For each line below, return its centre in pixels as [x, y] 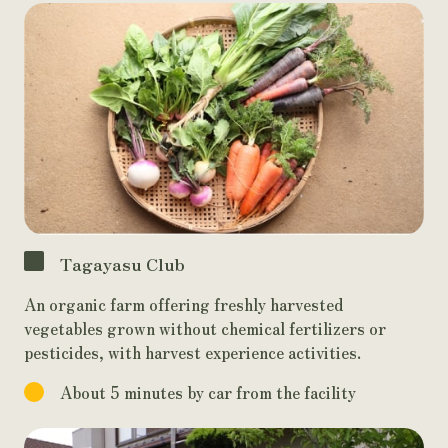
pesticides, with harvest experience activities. [192, 352]
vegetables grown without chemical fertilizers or [205, 328]
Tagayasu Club [122, 264]
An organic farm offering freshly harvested [183, 304]
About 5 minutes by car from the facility [208, 392]
